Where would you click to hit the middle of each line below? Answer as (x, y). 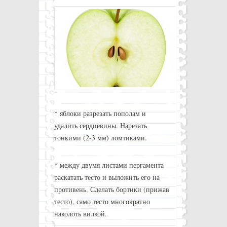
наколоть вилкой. (80, 213)
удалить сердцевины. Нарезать (100, 125)
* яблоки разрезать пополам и (100, 113)
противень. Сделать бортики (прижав (111, 189)
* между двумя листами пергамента (109, 165)
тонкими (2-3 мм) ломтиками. (100, 137)
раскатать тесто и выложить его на (107, 177)
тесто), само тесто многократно (102, 201)
